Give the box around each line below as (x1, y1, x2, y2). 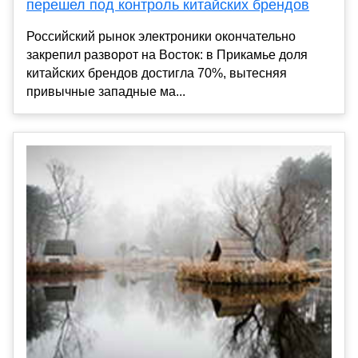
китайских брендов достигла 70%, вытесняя (26, 66, 287, 80)
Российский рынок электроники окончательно (26, 29, 296, 43)
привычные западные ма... (26, 84, 185, 98)
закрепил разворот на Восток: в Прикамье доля (26, 47, 308, 62)
